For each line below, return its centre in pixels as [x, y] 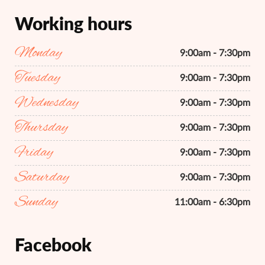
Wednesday [47, 103]
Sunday [36, 203]
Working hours [73, 23]
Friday [34, 153]
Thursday [41, 128]
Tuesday [38, 78]
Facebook [53, 245]
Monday [38, 54]
